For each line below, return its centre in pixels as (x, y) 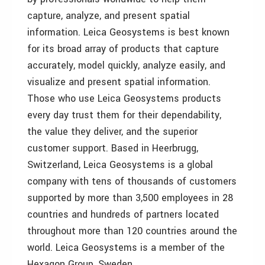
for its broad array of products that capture (123, 49)
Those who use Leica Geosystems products (124, 98)
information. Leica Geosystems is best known (128, 32)
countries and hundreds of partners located (123, 214)
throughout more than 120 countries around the (132, 231)
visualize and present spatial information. (119, 82)
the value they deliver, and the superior (112, 132)
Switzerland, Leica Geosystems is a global (120, 165)
